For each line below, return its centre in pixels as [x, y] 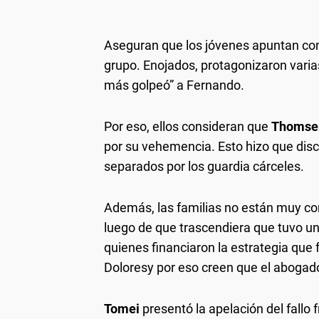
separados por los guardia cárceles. [204, 167]
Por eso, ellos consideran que [188, 127]
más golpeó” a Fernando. [174, 85]
